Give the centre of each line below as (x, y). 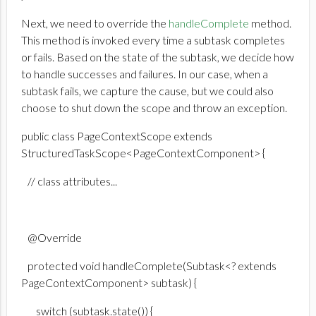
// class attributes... (69, 181)
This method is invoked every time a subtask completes (153, 39)
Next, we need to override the (95, 23)
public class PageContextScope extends (117, 135)
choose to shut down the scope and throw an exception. (154, 107)
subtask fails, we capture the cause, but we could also (147, 90)
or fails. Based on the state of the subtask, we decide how (158, 56)
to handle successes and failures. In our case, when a (145, 73)
